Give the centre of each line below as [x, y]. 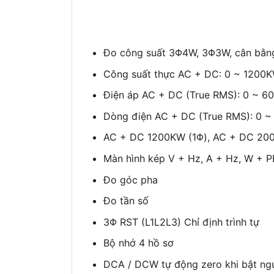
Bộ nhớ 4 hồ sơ [138, 243]
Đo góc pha [130, 180]
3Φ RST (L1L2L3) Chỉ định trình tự [181, 222]
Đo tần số [126, 201]
